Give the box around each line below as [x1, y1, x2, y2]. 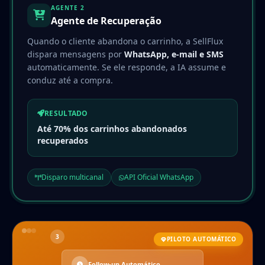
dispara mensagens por [27, 48, 124, 60]
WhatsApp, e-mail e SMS [124, 48, 224, 60]
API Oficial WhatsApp [124, 172, 193, 182]
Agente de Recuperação [51, 14, 161, 27]
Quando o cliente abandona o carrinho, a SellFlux [27, 35, 223, 47]
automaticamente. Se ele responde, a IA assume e [27, 61, 226, 73]
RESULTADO [44, 108, 88, 118]
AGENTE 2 [51, 3, 85, 12]
